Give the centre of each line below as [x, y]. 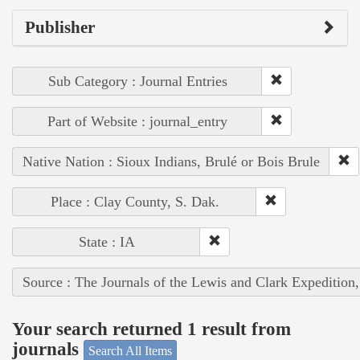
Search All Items [130, 350]
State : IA [106, 241]
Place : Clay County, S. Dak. [135, 201]
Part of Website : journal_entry [137, 121]
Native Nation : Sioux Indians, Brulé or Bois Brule [171, 161]
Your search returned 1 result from [151, 329]
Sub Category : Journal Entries [137, 81]
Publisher [60, 27]
